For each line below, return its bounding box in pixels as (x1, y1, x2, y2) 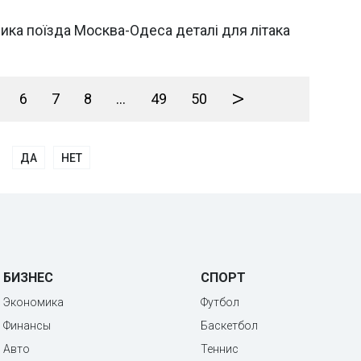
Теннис (201, 342, 239, 355)
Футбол (201, 296, 239, 309)
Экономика (3, 296, 64, 309)
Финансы (3, 319, 51, 332)
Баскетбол (201, 319, 258, 332)
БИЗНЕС (3, 270, 53, 285)
